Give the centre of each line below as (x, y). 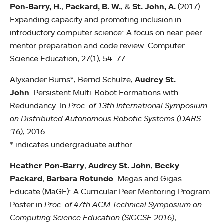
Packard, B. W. (92, 7)
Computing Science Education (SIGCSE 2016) (92, 218)
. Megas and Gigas (148, 179)
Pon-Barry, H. (36, 7)
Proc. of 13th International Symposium (138, 106)
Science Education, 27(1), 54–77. (69, 59)
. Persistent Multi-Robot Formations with (104, 93)
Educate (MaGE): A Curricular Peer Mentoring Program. (111, 192)
